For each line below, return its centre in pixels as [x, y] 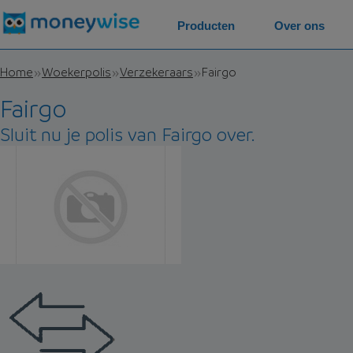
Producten [206, 26]
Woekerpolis [76, 71]
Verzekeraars [156, 71]
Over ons [299, 26]
